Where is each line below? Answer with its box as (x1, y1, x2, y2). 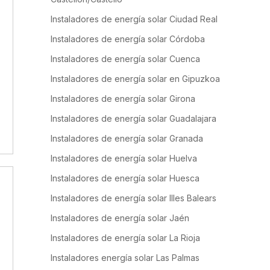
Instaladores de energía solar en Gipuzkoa (51, 74, 220, 84)
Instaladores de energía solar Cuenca (51, 54, 200, 64)
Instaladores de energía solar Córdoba (51, 34, 205, 44)
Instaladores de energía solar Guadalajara (51, 113, 216, 124)
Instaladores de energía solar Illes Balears (51, 193, 216, 203)
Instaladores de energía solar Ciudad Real (51, 14, 218, 24)
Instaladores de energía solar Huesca (51, 173, 199, 183)
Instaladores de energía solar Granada (51, 133, 203, 143)
